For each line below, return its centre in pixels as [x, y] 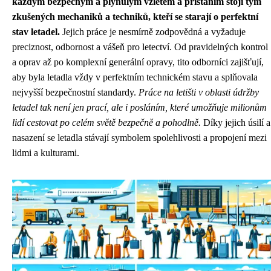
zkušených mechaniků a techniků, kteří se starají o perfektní [135, 17]
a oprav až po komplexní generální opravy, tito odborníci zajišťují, [138, 62]
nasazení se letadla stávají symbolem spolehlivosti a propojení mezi [139, 138]
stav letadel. [36, 32]
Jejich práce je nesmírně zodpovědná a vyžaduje [153, 32]
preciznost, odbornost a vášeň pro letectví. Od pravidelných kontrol [140, 47]
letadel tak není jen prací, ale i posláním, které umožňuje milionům [139, 107]
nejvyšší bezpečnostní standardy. [75, 92]
